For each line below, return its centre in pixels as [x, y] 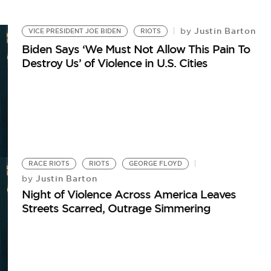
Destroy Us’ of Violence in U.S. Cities [115, 63]
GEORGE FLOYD [156, 163]
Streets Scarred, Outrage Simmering [116, 208]
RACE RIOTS [49, 163]
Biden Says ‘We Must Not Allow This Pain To [136, 49]
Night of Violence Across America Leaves [129, 194]
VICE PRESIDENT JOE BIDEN [75, 31]
